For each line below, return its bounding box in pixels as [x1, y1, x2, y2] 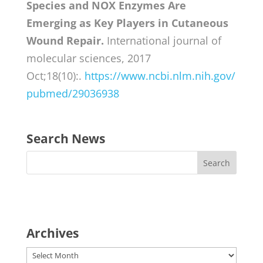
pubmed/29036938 [26, 86, 119, 100]
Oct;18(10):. [26, 68, 85, 83]
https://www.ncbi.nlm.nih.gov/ [84, 68, 235, 83]
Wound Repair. [26, 33, 104, 48]
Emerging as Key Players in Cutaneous [26, 15, 228, 30]
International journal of [103, 33, 221, 48]
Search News [26, 130, 105, 147]
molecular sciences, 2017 [26, 50, 151, 65]
